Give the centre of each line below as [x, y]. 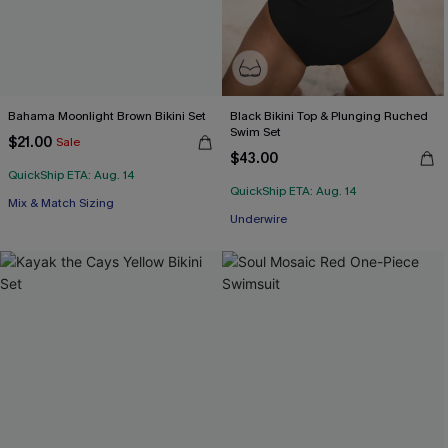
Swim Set [255, 132]
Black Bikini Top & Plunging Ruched [329, 116]
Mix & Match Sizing [61, 203]
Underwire [258, 219]
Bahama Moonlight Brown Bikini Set [107, 116]
